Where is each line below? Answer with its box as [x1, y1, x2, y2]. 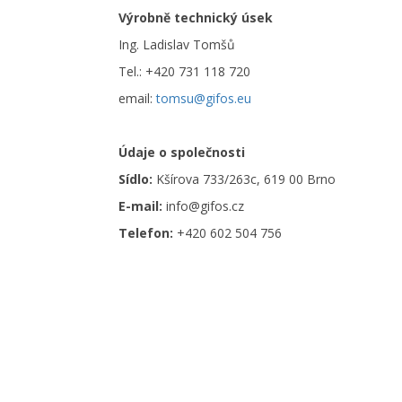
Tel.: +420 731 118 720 [118, 63, 250, 80]
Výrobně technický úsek [118, 9, 273, 26]
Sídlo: [118, 170, 153, 188]
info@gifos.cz [166, 197, 244, 214]
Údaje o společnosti [118, 144, 245, 161]
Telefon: [118, 224, 177, 241]
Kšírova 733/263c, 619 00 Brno [153, 170, 336, 188]
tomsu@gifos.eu [156, 90, 251, 107]
